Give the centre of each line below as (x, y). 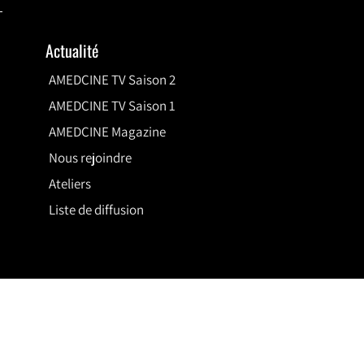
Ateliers (70, 184)
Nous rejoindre (90, 158)
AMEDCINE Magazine (107, 132)
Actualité (72, 51)
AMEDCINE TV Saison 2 (112, 80)
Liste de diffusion (96, 210)
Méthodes (30, 320)
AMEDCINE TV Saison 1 (112, 106)
